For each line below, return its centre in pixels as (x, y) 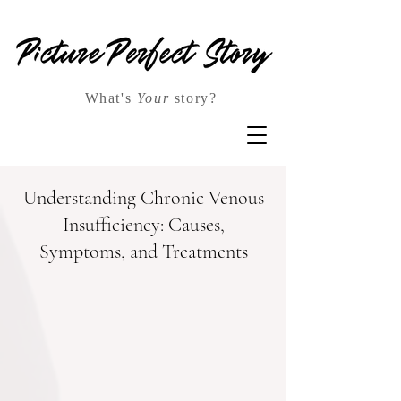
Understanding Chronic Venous (143, 198)
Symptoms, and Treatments (143, 252)
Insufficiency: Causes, (143, 225)
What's (111, 98)
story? (196, 98)
